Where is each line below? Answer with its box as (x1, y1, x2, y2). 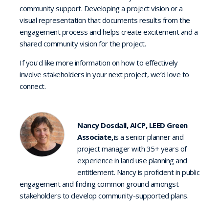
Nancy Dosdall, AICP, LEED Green (77, 120, 188, 131)
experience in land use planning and (77, 155, 187, 166)
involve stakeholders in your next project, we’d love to (20, 69, 189, 80)
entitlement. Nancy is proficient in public (77, 167, 199, 177)
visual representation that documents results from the (20, 15, 190, 25)
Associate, (77, 132, 113, 142)
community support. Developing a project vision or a (20, 3, 183, 14)
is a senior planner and (113, 132, 183, 142)
